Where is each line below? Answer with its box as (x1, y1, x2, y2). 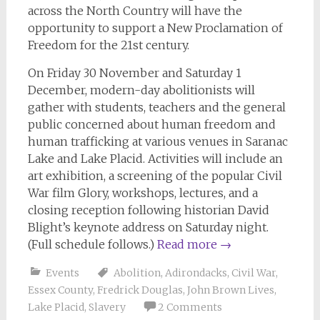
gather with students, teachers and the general (27, 100, 286, 114)
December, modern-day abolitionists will (27, 83, 255, 97)
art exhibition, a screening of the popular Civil (27, 169, 282, 183)
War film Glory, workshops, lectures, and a (27, 186, 258, 200)
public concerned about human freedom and (27, 117, 276, 131)
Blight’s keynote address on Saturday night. (27, 220, 269, 234)
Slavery (88, 301, 126, 314)
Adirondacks (164, 266, 227, 279)
